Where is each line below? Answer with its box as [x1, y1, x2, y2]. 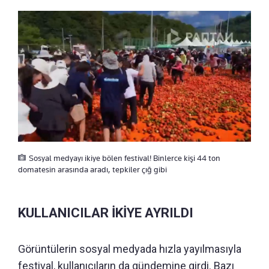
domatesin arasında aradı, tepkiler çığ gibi [18, 165, 167, 175]
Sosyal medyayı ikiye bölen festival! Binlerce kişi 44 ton [29, 153, 220, 163]
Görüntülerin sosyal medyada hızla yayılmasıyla [18, 243, 241, 256]
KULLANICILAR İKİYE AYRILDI [18, 205, 193, 221]
